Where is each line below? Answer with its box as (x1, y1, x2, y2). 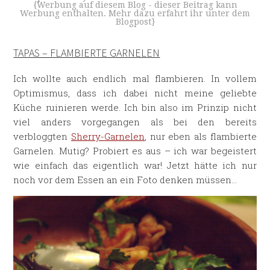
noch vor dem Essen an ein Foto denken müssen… (13, 174, 237, 186)
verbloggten (13, 130, 72, 142)
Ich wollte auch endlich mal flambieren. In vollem (13, 72, 257, 84)
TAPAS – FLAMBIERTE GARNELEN (13, 46, 160, 60)
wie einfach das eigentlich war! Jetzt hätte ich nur (13, 159, 257, 171)
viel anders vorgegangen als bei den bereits (13, 116, 257, 128)
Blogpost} (115, 17, 155, 27)
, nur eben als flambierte (145, 130, 257, 142)
